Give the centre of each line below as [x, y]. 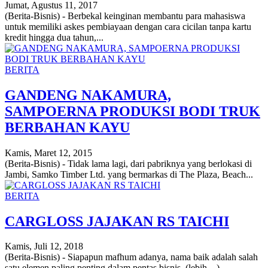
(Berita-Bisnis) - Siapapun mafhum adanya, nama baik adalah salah [131, 257]
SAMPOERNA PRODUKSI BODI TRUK [133, 111]
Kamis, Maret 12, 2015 [48, 153]
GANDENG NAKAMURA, [88, 95]
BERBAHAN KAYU [67, 127]
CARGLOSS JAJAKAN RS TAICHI [117, 221]
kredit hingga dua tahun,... [54, 37]
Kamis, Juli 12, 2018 [44, 246]
